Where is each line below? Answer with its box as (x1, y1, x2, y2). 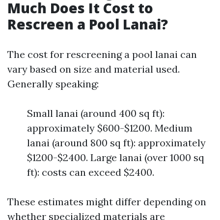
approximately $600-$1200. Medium (27, 122, 192, 134)
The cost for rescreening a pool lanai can (7, 48, 197, 60)
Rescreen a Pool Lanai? (7, 15, 168, 33)
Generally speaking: (7, 78, 99, 90)
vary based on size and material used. (7, 63, 180, 75)
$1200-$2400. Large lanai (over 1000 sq (27, 151, 204, 164)
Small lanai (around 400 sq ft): (27, 107, 165, 119)
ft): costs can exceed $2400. (27, 166, 154, 178)
